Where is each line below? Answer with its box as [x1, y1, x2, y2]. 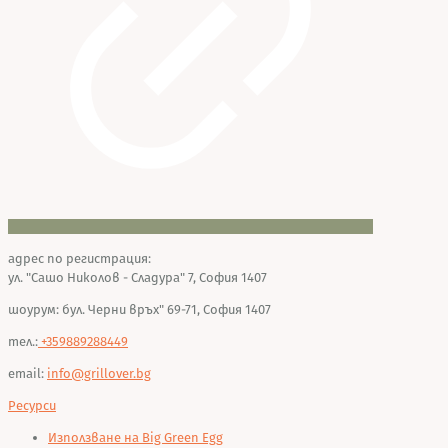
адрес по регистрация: [8, 250, 151, 266]
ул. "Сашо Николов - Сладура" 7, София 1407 [8, 269, 267, 285]
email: [8, 365, 47, 381]
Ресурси [8, 397, 56, 413]
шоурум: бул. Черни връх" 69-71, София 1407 [8, 301, 271, 317]
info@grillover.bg [47, 365, 151, 381]
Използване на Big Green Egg [48, 429, 223, 445]
